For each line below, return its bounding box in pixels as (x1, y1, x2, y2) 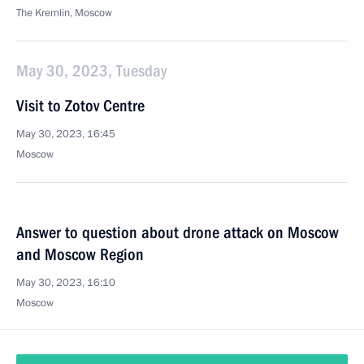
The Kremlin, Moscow (16, 6, 112, 20)
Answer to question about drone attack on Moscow (16, 223, 339, 242)
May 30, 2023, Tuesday (16, 61, 167, 80)
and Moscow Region (16, 245, 144, 264)
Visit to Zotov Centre (16, 96, 145, 115)
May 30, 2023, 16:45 (16, 127, 115, 141)
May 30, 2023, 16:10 (16, 275, 115, 290)
